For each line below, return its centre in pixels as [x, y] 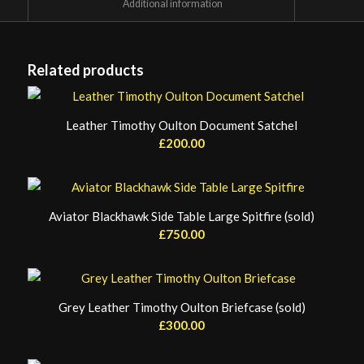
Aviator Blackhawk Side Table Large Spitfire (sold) [182, 216]
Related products [85, 69]
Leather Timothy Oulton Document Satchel [182, 125]
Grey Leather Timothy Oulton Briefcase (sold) [182, 307]
